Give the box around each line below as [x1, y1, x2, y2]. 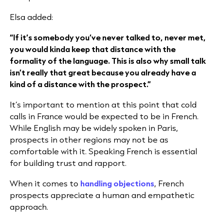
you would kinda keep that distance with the [10, 43, 176, 54]
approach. [10, 201, 50, 212]
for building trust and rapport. [10, 157, 127, 168]
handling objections [80, 178, 154, 189]
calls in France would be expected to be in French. [10, 110, 199, 122]
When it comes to [10, 178, 80, 189]
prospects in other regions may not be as [10, 134, 168, 145]
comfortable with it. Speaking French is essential [10, 145, 197, 157]
